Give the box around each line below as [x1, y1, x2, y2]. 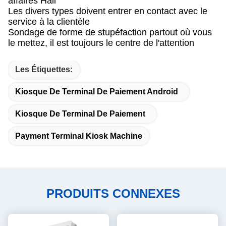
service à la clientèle [8, 17, 90, 27]
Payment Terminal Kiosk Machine [15, 132, 142, 140]
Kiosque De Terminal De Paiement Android [15, 87, 178, 96]
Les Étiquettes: [15, 65, 73, 74]
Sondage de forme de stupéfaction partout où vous [8, 27, 212, 37]
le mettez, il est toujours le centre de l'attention [8, 38, 194, 48]
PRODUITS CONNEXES [46, 187, 180, 200]
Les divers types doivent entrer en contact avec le [8, 6, 207, 16]
